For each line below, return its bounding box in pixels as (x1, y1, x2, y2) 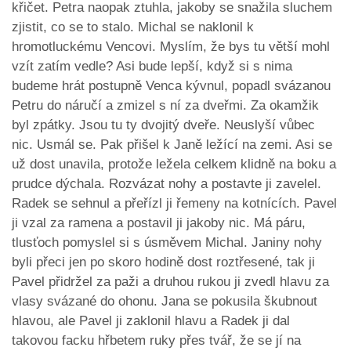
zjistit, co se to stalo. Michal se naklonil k (12, 20, 254, 35)
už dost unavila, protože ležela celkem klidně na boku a (12, 157, 336, 172)
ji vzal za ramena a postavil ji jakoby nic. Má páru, (12, 215, 306, 231)
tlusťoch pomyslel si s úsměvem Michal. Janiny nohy (12, 235, 322, 251)
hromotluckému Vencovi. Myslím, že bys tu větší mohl (12, 39, 330, 55)
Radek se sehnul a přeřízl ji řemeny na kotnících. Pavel (12, 196, 337, 212)
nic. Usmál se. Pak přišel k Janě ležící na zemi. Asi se (12, 137, 332, 153)
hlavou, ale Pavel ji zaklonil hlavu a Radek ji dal (12, 313, 290, 329)
